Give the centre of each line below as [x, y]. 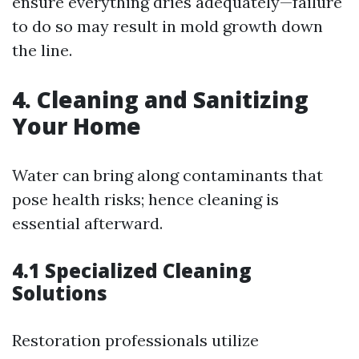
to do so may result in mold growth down [167, 26]
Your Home [77, 126]
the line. [42, 50]
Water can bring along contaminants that [167, 175]
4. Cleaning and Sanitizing [160, 99]
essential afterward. [87, 223]
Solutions [60, 293]
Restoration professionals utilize [135, 340]
